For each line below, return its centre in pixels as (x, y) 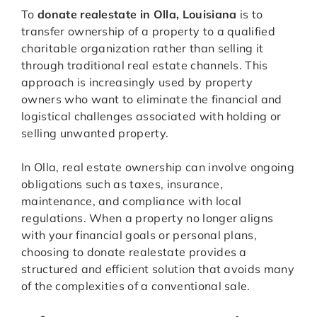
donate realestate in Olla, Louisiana (137, 15)
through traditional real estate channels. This (145, 65)
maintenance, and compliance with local (132, 201)
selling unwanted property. (95, 133)
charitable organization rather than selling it (143, 48)
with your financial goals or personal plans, (139, 235)
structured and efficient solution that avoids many (158, 269)
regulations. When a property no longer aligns (148, 218)
